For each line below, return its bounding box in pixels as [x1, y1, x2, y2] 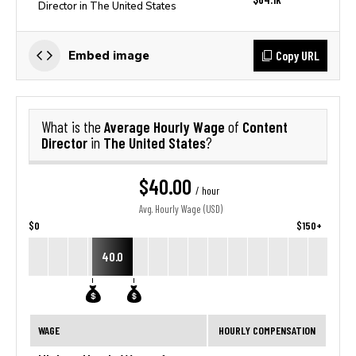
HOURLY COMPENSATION [219, 323, 315, 337]
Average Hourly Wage [104, 118, 228, 136]
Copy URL [276, 48, 319, 63]
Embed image [68, 48, 149, 62]
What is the [41, 118, 104, 136]
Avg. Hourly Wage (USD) [139, 203, 222, 215]
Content [242, 118, 288, 136]
